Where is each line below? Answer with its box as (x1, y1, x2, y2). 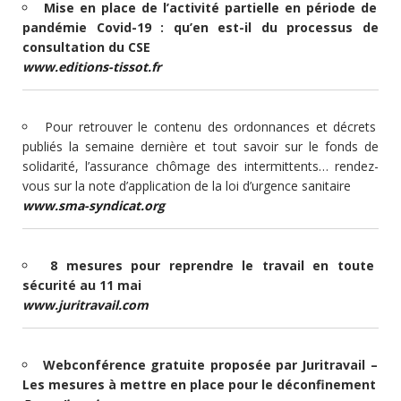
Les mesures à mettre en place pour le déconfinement (22, 375, 376, 393)
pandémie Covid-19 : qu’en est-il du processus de (22, 18, 379, 36)
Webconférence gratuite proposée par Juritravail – (42, 355, 378, 373)
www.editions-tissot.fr (22, 57, 161, 75)
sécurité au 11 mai (22, 276, 141, 294)
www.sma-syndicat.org (22, 196, 165, 214)
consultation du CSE (22, 38, 150, 55)
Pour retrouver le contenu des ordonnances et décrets (45, 117, 377, 135)
